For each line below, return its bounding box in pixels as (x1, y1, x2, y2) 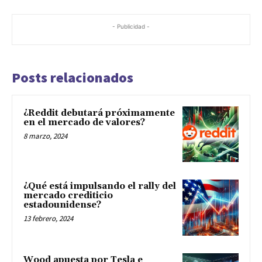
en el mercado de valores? (23, 116, 145, 128)
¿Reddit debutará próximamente (23, 107, 175, 119)
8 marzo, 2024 (23, 130, 67, 141)
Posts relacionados (12, 68, 133, 87)
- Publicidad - (112, 22, 150, 30)
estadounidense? (23, 199, 101, 211)
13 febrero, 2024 (23, 213, 73, 224)
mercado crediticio (23, 190, 113, 202)
